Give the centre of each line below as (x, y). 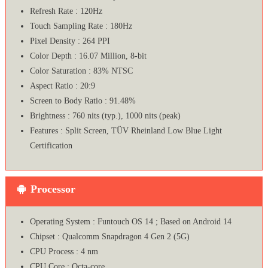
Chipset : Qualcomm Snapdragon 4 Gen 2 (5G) (109, 237)
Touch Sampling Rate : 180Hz (81, 26)
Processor (53, 189)
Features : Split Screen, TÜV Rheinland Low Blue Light (126, 131)
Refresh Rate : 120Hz (66, 11)
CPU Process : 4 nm (64, 252)
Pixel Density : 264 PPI (70, 41)
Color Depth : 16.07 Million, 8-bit (88, 56)
